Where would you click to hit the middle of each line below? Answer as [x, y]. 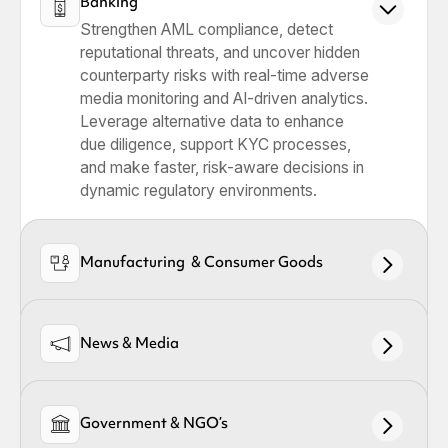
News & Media [129, 342]
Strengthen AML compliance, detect [206, 29]
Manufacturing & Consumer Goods [201, 261]
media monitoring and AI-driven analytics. [223, 98]
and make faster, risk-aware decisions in [221, 167]
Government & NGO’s [153, 423]
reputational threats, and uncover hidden [219, 52]
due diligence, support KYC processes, [215, 144]
